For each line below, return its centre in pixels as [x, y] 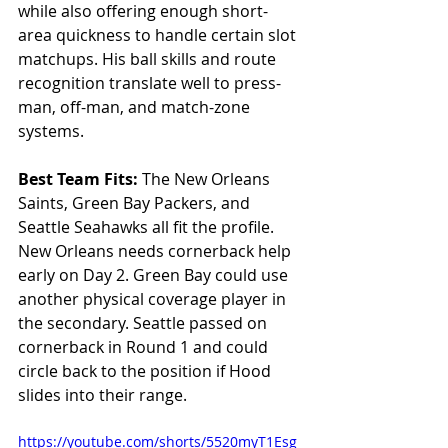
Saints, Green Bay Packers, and [136, 202]
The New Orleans [208, 178]
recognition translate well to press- [149, 82]
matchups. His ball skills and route [149, 58]
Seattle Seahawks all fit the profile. [148, 226]
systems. [51, 130]
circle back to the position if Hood [146, 370]
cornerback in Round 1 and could [145, 346]
